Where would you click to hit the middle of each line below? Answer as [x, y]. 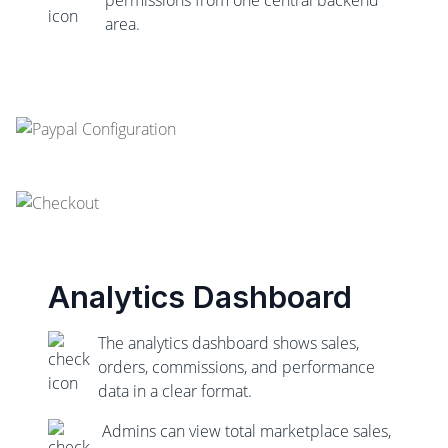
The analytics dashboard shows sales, [228, 343]
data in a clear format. [175, 391]
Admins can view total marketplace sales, [247, 431]
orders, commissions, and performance [236, 367]
